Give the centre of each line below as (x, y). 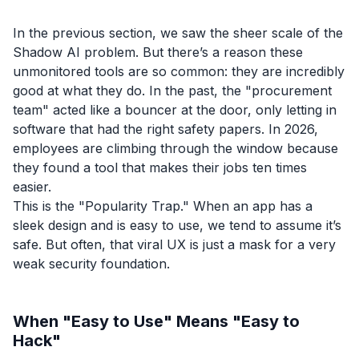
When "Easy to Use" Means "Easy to (156, 321)
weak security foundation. (91, 263)
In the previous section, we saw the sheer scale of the (178, 32)
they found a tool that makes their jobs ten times (160, 167)
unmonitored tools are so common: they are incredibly (179, 71)
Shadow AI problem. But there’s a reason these (158, 52)
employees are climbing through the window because (175, 148)
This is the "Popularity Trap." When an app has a (163, 206)
